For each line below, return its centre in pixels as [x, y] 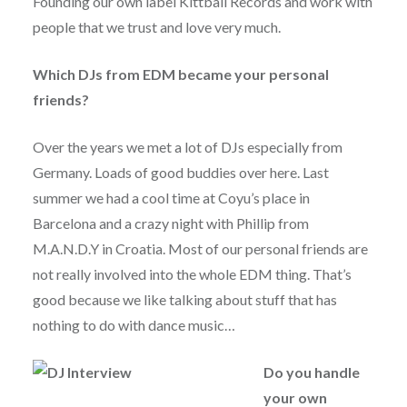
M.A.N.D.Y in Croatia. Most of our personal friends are [200, 249]
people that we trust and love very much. [156, 27]
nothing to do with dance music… [134, 325]
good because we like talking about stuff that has [184, 300]
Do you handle [311, 372]
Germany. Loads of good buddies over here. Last [180, 173]
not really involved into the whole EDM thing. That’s [192, 274]
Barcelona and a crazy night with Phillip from [170, 223]
